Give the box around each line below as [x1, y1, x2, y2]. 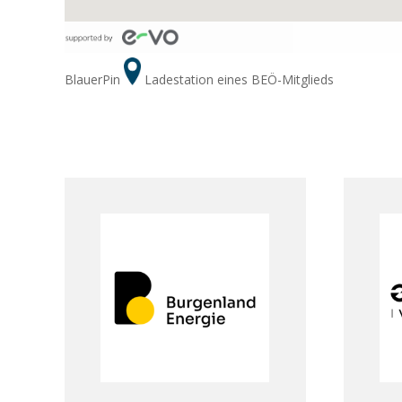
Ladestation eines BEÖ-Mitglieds [141, 71, 334, 89]
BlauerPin [65, 71, 124, 89]
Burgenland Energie [109, 287, 262, 310]
